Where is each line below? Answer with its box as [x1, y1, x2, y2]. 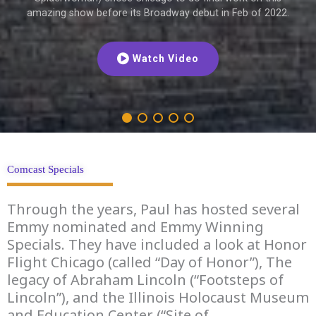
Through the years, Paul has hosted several [7, 199, 300, 219]
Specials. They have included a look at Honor [7, 234, 307, 254]
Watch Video [132, 53, 199, 65]
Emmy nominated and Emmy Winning [7, 217, 264, 236]
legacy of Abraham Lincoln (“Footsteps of [7, 269, 284, 289]
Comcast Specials [7, 163, 84, 175]
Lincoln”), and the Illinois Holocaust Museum [7, 287, 309, 307]
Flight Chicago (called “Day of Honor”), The [7, 252, 292, 272]
